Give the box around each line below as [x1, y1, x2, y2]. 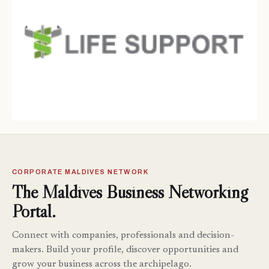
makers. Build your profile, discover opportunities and [12, 244, 238, 255]
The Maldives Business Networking [12, 180, 247, 203]
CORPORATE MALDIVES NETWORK [12, 168, 149, 175]
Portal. [12, 199, 56, 222]
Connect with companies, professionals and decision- [12, 230, 234, 240]
